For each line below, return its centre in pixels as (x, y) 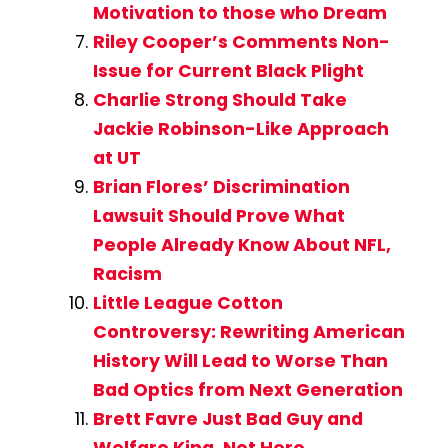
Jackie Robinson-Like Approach (240, 129)
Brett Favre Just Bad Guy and (227, 419)
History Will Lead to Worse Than (240, 361)
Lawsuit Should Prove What (218, 216)
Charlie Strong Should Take (219, 100)
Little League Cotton (187, 303)
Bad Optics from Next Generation (247, 390)
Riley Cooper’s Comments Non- (241, 42)
